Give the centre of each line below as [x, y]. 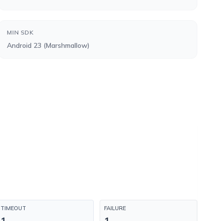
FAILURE [115, 208]
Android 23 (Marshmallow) [49, 45]
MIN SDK [20, 32]
